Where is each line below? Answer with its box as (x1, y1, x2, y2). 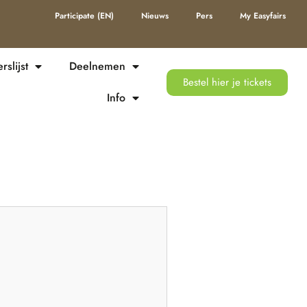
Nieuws (141, 10, 169, 22)
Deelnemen (69, 58, 125, 75)
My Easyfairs (240, 10, 286, 22)
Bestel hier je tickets (182, 75, 271, 90)
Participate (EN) (55, 10, 114, 22)
